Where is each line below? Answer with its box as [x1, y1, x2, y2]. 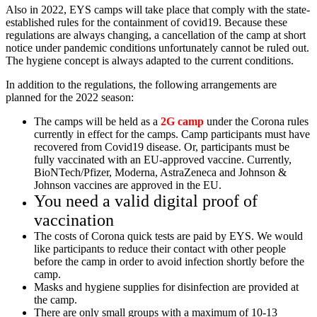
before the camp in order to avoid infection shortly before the [34, 255, 304, 268]
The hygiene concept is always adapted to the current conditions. [6, 54, 294, 67]
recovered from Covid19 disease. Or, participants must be [34, 141, 289, 154]
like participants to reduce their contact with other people [34, 243, 286, 255]
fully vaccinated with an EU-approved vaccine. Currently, [34, 154, 292, 166]
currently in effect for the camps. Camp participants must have [34, 128, 310, 141]
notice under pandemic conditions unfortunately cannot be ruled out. [6, 42, 309, 54]
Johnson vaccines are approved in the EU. [34, 179, 221, 192]
